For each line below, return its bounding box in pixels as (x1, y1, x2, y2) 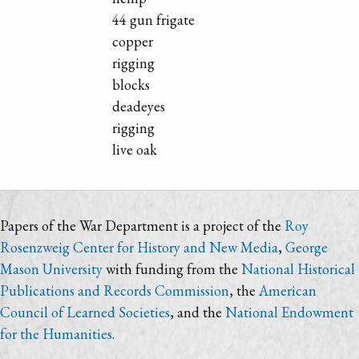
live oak (112, 139, 158, 159)
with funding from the (103, 260, 241, 279)
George (285, 238, 328, 257)
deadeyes (112, 96, 166, 115)
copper (112, 31, 154, 50)
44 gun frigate (112, 10, 196, 29)
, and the (170, 303, 225, 322)
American (259, 281, 317, 301)
